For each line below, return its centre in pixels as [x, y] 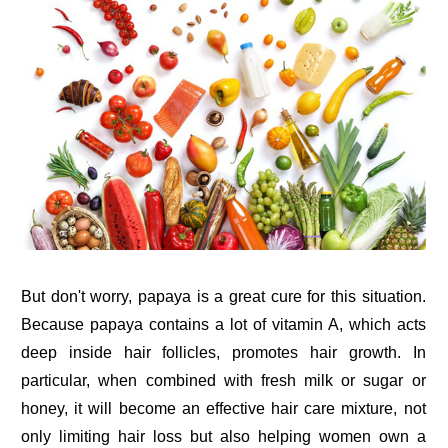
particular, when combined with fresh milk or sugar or [223, 380]
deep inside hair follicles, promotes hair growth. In [223, 352]
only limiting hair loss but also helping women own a [223, 436]
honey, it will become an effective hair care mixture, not [223, 408]
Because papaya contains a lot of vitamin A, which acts [223, 324]
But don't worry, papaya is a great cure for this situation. [223, 296]
